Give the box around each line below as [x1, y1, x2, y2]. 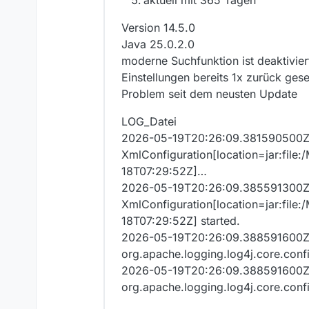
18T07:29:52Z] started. [121, 214, 240, 228]
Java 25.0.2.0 [121, 37, 195, 52]
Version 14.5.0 [121, 21, 195, 35]
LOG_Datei [121, 114, 177, 129]
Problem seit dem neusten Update [121, 87, 297, 101]
